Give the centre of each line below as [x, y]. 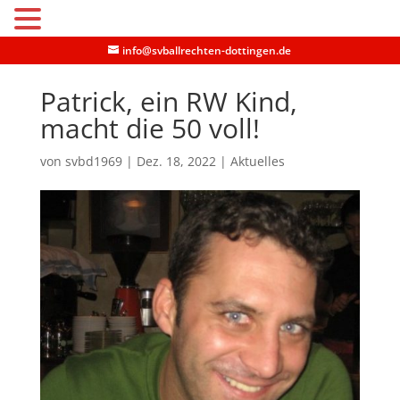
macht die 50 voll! [150, 128]
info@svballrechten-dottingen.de [207, 50]
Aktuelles [257, 161]
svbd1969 [93, 161]
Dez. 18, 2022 [176, 161]
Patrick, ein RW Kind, [168, 101]
